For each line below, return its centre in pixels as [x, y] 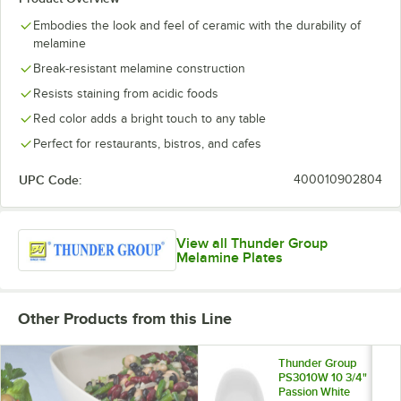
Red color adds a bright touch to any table [149, 119]
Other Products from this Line [125, 319]
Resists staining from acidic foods [126, 94]
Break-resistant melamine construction [139, 68]
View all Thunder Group [252, 243]
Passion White [314, 392]
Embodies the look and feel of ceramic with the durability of [197, 26]
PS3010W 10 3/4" [323, 378]
